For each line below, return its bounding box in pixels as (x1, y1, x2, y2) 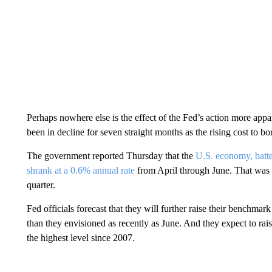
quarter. (26, 179, 55, 190)
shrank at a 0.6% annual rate (26, 165, 135, 175)
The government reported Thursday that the (26, 150, 195, 161)
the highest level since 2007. (26, 232, 135, 243)
